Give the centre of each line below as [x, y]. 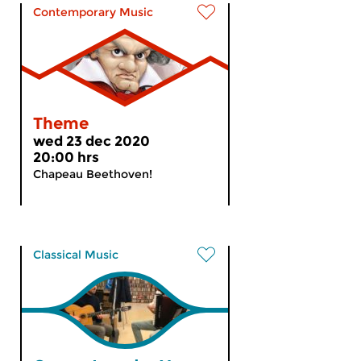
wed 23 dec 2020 [91, 141]
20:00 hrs [66, 157]
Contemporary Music [93, 12]
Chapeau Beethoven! [93, 174]
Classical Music [76, 255]
